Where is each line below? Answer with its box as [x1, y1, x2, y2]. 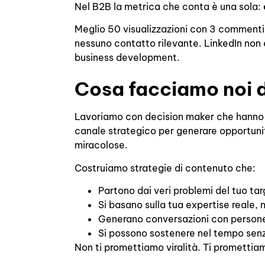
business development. [75, 51, 180, 63]
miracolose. [75, 139, 128, 151]
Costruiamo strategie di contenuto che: [75, 161, 256, 174]
